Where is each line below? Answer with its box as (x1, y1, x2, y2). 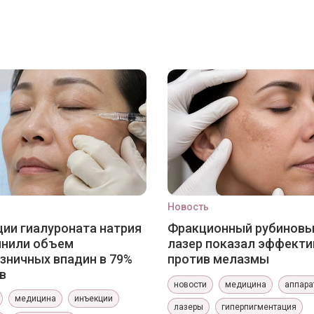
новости (174, 280, 207, 289)
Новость (168, 201, 209, 212)
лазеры (174, 302, 203, 312)
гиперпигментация (221, 302, 296, 312)
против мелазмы (168, 252, 269, 266)
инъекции (74, 294, 113, 303)
